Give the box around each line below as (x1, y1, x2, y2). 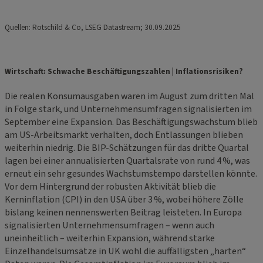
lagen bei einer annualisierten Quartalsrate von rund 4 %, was (5, 154, 250, 168)
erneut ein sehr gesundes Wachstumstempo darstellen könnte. (5, 167, 257, 181)
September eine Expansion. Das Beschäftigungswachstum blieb (5, 116, 258, 129)
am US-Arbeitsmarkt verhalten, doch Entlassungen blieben (5, 129, 243, 142)
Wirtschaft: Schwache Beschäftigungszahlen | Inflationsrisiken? (5, 65, 243, 77)
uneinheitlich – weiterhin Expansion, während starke (5, 232, 215, 245)
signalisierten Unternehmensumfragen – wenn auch (5, 219, 214, 232)
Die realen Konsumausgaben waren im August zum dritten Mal (5, 90, 254, 103)
